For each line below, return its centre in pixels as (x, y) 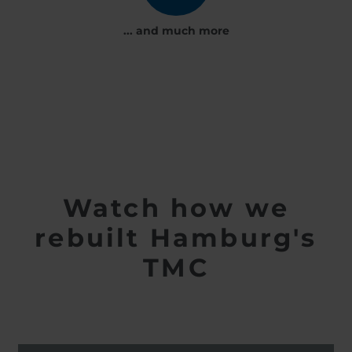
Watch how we (176, 208)
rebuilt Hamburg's (176, 238)
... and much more (176, 31)
